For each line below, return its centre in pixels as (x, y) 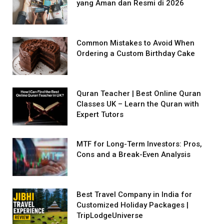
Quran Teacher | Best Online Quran (139, 93)
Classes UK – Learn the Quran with (138, 104)
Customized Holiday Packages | (132, 205)
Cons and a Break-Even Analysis (133, 154)
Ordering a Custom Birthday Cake (136, 53)
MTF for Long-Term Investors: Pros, (139, 144)
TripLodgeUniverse (110, 215)
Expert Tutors (100, 114)
